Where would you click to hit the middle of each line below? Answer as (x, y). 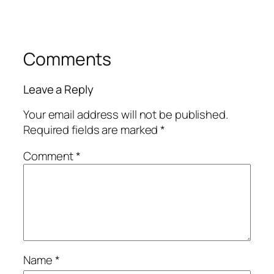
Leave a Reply (58, 90)
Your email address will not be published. (126, 114)
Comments (68, 59)
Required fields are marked (92, 129)
